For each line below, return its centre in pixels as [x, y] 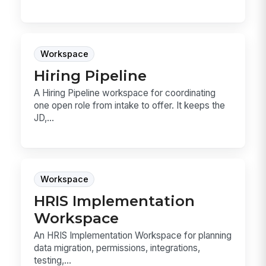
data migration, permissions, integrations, [117, 248]
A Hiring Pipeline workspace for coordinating [125, 93]
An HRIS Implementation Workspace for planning [133, 235]
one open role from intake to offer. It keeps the [130, 106]
